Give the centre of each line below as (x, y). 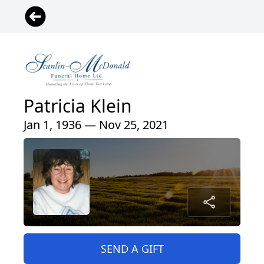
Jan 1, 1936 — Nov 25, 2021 (96, 125)
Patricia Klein (78, 106)
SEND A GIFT (132, 249)
